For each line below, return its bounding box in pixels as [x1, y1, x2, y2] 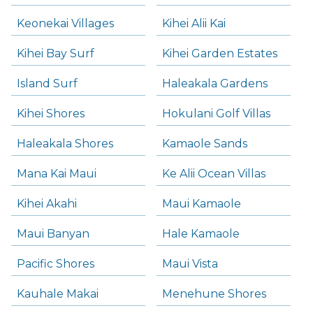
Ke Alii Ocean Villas [162, 167, 265, 181]
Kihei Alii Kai [162, 17, 226, 31]
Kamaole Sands [162, 137, 247, 151]
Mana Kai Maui [17, 167, 96, 181]
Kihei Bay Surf [17, 47, 94, 61]
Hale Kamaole [162, 227, 240, 241]
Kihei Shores [17, 107, 85, 121]
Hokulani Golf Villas [162, 107, 270, 121]
